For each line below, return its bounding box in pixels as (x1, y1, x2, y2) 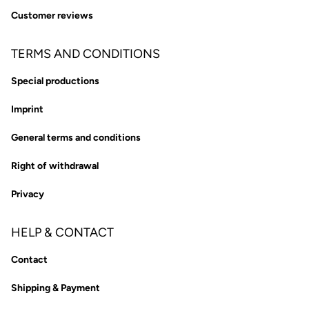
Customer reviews (11, 10, 93, 22)
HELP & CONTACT (11, 225, 114, 241)
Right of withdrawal (11, 160, 99, 172)
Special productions (11, 75, 99, 88)
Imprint (11, 103, 43, 116)
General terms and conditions (11, 132, 141, 144)
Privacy (11, 188, 44, 201)
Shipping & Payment (11, 282, 100, 295)
